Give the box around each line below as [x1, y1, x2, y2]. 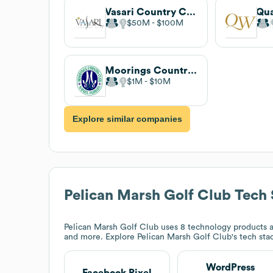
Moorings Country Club [188, 65, 197, 76]
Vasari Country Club [186, 7, 196, 17]
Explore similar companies [72, 114, 182, 124]
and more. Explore [64, 232, 137, 241]
